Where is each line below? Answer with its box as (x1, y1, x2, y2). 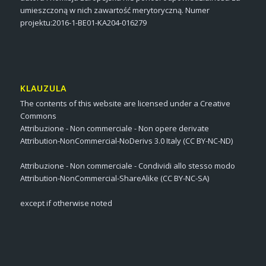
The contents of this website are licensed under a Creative (20, 98, 230, 109)
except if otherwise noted (20, 198, 112, 209)
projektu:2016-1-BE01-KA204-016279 (20, 17, 147, 28)
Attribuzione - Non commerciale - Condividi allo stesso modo (20, 160, 235, 172)
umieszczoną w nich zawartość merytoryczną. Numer (20, 4, 210, 15)
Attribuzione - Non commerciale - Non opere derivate (20, 123, 209, 134)
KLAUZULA (20, 83, 66, 94)
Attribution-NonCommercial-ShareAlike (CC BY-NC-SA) (20, 173, 209, 184)
